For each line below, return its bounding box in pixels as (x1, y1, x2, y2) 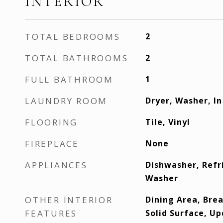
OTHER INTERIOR (25, 194, 113, 206)
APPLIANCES (25, 159, 88, 171)
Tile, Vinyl (145, 116, 190, 127)
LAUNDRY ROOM (25, 95, 108, 107)
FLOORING (25, 116, 78, 128)
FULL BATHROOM (25, 74, 113, 85)
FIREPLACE (25, 138, 79, 149)
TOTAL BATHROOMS (25, 52, 128, 64)
